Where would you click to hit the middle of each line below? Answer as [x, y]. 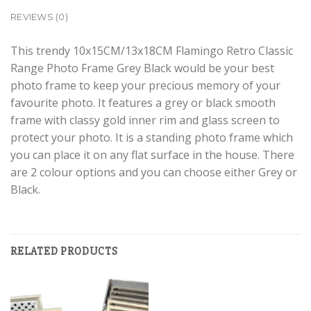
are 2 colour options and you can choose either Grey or [154, 172]
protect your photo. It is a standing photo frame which [152, 137]
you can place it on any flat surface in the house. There [152, 154]
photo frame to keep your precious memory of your [145, 85]
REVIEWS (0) [39, 17]
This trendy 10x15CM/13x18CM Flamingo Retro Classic [152, 50]
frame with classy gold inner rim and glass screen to [145, 120]
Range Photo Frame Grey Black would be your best [142, 68]
